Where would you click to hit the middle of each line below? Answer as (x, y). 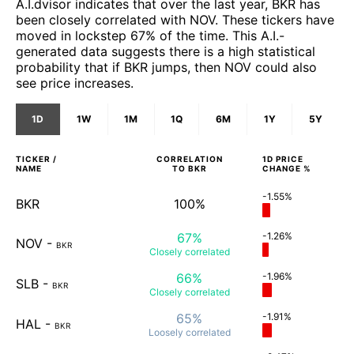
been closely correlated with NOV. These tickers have (175, 19)
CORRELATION (189, 158)
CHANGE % (287, 168)
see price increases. (75, 83)
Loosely (166, 332)
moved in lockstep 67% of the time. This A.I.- (150, 35)
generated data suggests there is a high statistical (166, 51)
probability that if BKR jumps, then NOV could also (166, 67)
